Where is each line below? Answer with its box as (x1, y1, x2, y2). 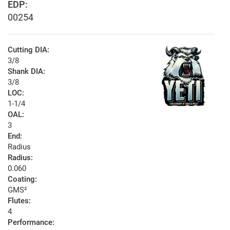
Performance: (8, 218, 54, 227)
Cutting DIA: (8, 45, 49, 55)
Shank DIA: (8, 67, 45, 76)
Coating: (8, 175, 37, 184)
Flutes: (8, 196, 31, 206)
